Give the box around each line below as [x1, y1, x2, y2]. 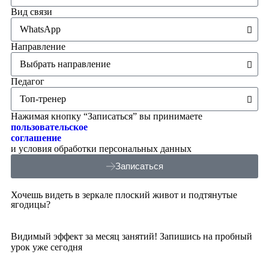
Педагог [11, 76, 44, 86]
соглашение [11, 132, 61, 143]
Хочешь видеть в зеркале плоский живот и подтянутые [11, 189, 237, 200]
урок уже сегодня [11, 241, 85, 252]
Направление [11, 41, 65, 52]
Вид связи [11, 6, 52, 17]
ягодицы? [11, 199, 50, 210]
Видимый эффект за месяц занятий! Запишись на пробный [11, 231, 252, 241]
